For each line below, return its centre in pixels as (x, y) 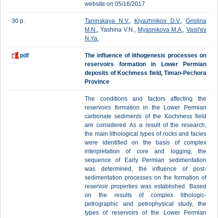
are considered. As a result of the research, (145, 125)
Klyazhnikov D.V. (158, 21)
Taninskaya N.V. (107, 21)
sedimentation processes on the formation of (145, 178)
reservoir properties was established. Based (145, 186)
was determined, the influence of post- (145, 169)
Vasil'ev (196, 30)
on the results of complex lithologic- (145, 195)
